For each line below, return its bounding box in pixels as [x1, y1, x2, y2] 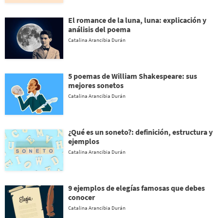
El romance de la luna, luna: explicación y [68, 15, 206, 25]
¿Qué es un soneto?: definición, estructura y [68, 127, 213, 137]
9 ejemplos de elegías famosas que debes [68, 183, 205, 193]
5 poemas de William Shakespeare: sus [68, 71, 197, 81]
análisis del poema [68, 24, 130, 34]
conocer [68, 192, 95, 202]
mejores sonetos [68, 80, 124, 90]
